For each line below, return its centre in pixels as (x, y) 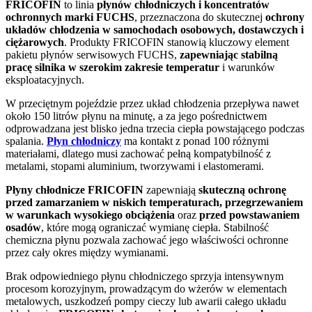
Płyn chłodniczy (84, 141)
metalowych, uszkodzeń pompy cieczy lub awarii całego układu (146, 301)
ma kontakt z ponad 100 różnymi (195, 141)
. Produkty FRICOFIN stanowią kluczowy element (177, 42)
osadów (23, 227)
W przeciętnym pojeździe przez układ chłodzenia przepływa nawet (152, 103)
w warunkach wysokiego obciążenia (90, 214)
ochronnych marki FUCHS (70, 17)
